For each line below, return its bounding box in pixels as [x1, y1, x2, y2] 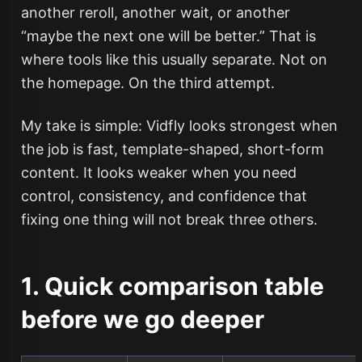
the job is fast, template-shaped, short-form [20, 141, 324, 158]
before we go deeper [20, 305, 264, 334]
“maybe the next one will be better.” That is [20, 27, 316, 44]
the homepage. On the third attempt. [20, 74, 275, 91]
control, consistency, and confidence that [20, 187, 307, 204]
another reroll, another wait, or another [20, 4, 290, 21]
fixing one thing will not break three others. [20, 211, 318, 228]
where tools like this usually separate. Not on [20, 51, 327, 68]
